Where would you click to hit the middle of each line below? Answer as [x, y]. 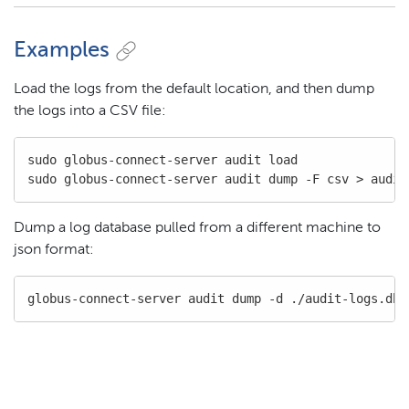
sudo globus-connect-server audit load [163, 160]
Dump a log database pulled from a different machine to [197, 229]
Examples [62, 51]
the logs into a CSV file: [90, 112]
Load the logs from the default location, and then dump [194, 90]
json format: [54, 251]
